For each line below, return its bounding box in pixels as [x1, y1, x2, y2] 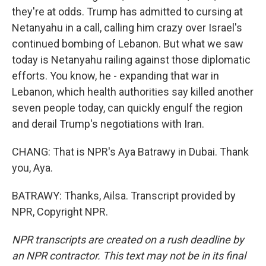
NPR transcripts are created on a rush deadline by [12, 233, 244, 246]
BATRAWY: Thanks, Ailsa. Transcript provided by [12, 189, 236, 202]
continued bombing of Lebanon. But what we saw [12, 37, 243, 50]
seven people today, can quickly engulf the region [12, 102, 243, 114]
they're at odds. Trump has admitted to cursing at [12, 5, 243, 18]
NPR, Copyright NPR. [12, 205, 108, 218]
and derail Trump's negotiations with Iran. [12, 118, 204, 130]
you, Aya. [12, 161, 53, 174]
